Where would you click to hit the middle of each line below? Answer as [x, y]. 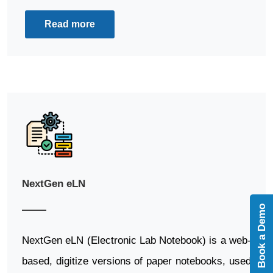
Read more [70, 24]
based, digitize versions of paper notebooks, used [136, 261]
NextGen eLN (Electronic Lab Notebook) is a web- [136, 240]
